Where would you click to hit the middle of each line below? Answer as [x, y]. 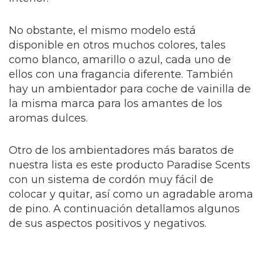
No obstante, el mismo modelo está [102, 31]
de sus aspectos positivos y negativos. [108, 224]
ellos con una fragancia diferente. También [121, 75]
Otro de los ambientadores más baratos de [121, 151]
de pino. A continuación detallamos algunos [124, 209]
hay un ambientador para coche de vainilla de [130, 89]
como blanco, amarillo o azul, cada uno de [120, 60]
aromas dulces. [48, 118]
